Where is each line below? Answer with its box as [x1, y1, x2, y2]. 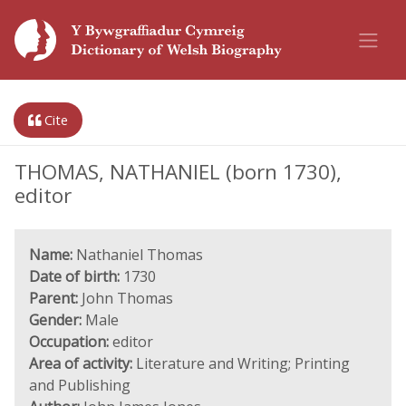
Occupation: [29, 332, 109, 352]
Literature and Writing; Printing [132, 353, 350, 373]
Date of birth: [29, 266, 120, 286]
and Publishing [29, 375, 130, 395]
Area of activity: [29, 353, 132, 373]
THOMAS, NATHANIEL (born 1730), [14, 158, 342, 186]
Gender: [29, 310, 82, 330]
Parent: [29, 288, 78, 308]
